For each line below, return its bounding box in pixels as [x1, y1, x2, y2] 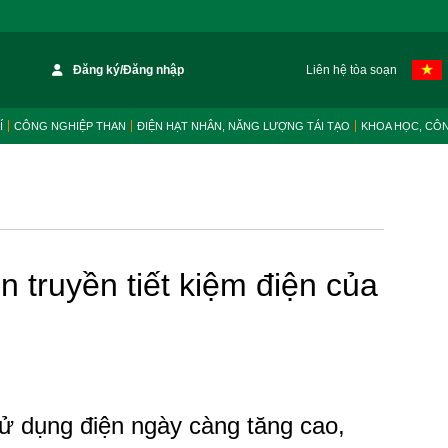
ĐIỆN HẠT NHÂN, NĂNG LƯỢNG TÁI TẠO [137, 120, 350, 132]
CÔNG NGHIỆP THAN [14, 120, 126, 132]
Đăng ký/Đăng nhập [73, 63, 185, 77]
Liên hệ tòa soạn [305, 63, 397, 77]
